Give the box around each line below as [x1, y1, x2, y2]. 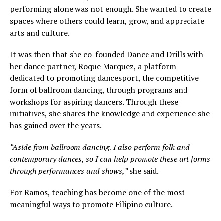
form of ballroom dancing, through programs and [10, 84, 187, 96]
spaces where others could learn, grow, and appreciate [10, 15, 204, 27]
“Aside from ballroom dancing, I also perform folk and [10, 142, 190, 153]
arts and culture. [10, 27, 70, 38]
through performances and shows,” [10, 165, 129, 177]
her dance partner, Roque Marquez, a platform [10, 61, 176, 72]
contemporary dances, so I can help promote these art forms [10, 153, 210, 165]
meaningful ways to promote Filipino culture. [10, 199, 173, 210]
